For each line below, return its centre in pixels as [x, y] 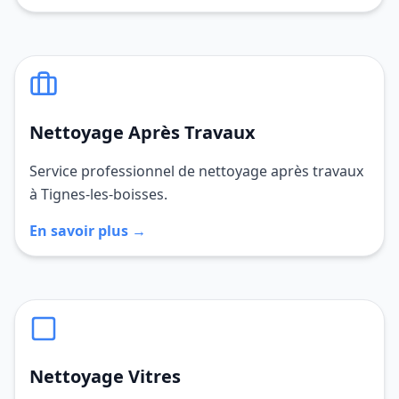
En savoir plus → [88, 231]
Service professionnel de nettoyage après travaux [196, 171]
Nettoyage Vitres [105, 376]
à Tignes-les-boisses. [98, 194]
